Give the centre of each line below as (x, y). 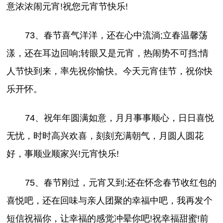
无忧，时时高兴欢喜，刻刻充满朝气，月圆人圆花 (105, 136)
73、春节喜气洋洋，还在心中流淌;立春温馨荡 (116, 35)
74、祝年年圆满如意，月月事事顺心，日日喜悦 (119, 118)
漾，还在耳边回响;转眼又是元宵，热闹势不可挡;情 (108, 53)
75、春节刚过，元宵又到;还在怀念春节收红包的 (120, 182)
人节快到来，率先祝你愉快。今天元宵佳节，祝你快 (110, 71)
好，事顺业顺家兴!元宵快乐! (63, 154)
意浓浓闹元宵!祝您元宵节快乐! (67, 6)
